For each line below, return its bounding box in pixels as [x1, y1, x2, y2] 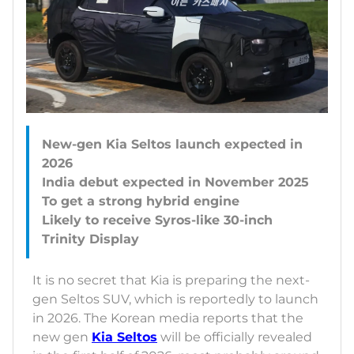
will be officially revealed [157, 330, 312, 345]
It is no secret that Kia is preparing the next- [32, 273, 310, 288]
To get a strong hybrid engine [42, 194, 239, 209]
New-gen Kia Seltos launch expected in [42, 137, 303, 153]
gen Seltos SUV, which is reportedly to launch [32, 292, 318, 307]
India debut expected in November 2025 [42, 175, 309, 190]
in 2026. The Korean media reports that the [32, 311, 303, 326]
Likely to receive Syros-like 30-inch [42, 213, 273, 228]
